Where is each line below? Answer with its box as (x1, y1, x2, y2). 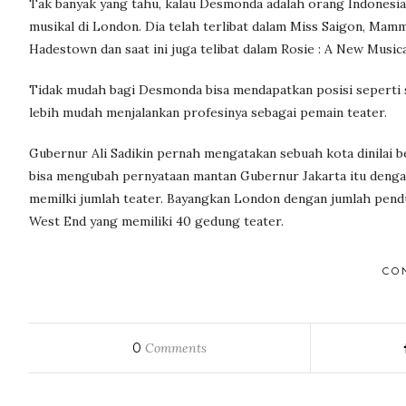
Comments (141, 340, 208, 357)
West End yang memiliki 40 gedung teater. (29, 213, 284, 230)
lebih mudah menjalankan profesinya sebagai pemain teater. (29, 104, 387, 121)
